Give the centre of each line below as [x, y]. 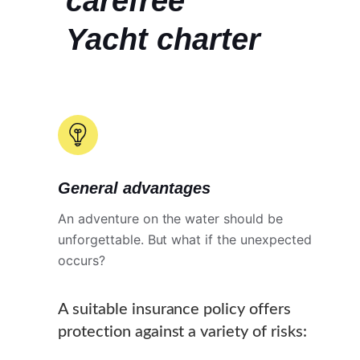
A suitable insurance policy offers [174, 309]
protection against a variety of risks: [182, 331]
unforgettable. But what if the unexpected [185, 239]
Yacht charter [163, 39]
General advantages [134, 188]
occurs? [82, 260]
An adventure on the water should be [170, 218]
